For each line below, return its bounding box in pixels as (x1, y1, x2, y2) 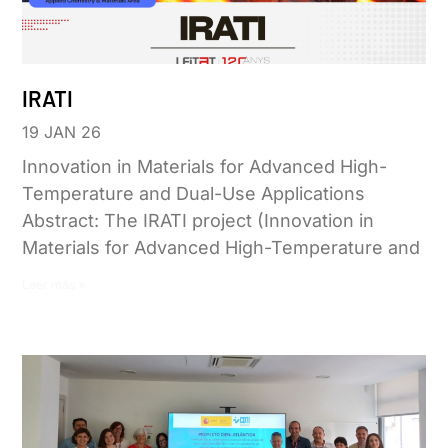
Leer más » (22, 277, 86, 293)
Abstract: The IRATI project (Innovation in (22, 210, 375, 232)
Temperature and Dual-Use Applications (22, 183, 366, 205)
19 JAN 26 (22, 122, 102, 143)
